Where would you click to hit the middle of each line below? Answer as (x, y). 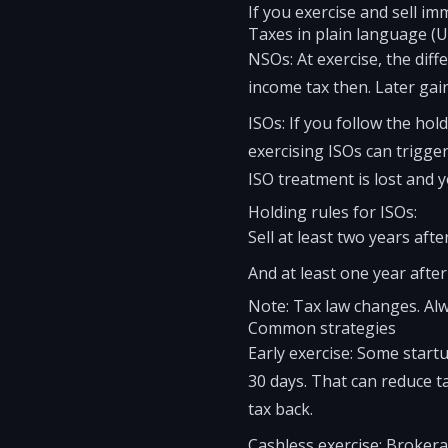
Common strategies (322, 328)
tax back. (280, 409)
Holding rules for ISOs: (332, 212)
